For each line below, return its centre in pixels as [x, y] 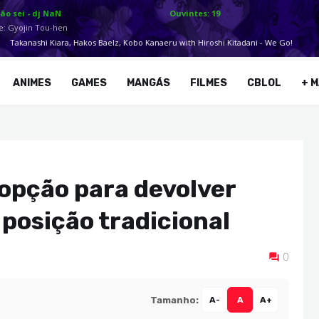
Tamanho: [174, 300]
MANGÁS [149, 83]
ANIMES [32, 83]
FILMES [209, 83]
